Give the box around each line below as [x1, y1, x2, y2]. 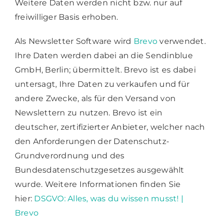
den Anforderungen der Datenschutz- [14, 136, 170, 146]
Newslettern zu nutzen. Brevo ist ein [14, 108, 163, 117]
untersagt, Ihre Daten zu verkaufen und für [14, 79, 190, 89]
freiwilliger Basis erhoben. [14, 12, 120, 22]
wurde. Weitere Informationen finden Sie [14, 179, 181, 189]
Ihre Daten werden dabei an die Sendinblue [14, 50, 193, 60]
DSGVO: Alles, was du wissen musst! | [34, 193, 184, 203]
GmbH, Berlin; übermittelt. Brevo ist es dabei [14, 65, 196, 74]
